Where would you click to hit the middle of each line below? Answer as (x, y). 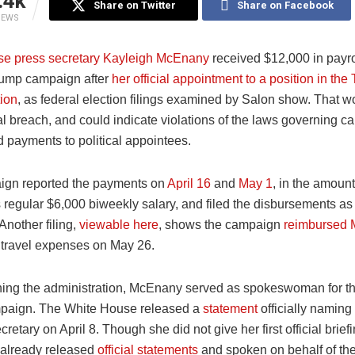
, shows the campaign (221, 225)
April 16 (189, 184)
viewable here (119, 225)
